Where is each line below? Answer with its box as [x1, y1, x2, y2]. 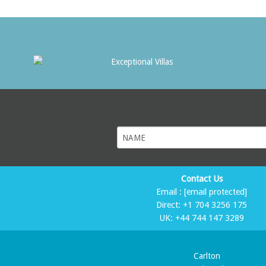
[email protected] [184, 187, 248, 197]
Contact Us [180, 174, 223, 184]
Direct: [156, 200, 183, 210]
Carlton [194, 251, 221, 261]
